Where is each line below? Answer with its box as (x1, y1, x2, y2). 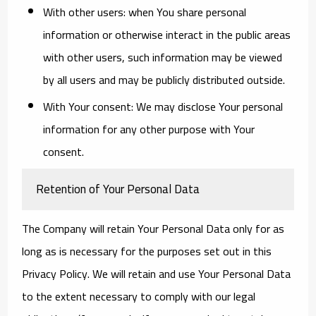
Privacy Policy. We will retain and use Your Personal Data (22, 262, 291, 284)
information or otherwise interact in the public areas (43, 23, 291, 45)
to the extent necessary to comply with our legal (22, 285, 256, 307)
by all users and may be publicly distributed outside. (43, 68, 286, 90)
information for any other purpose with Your (43, 118, 255, 140)
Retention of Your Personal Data (36, 177, 200, 200)
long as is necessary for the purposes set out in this (22, 240, 272, 262)
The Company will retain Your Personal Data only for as (22, 217, 285, 239)
